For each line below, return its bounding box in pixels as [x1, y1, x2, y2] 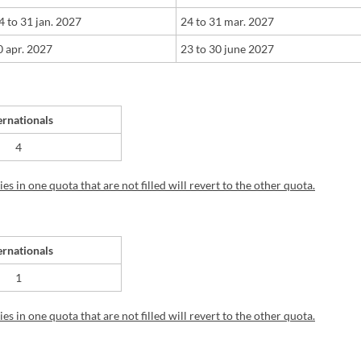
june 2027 [222, 42, 274, 56]
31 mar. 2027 [206, 15, 274, 29]
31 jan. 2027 [18, 15, 81, 29]
